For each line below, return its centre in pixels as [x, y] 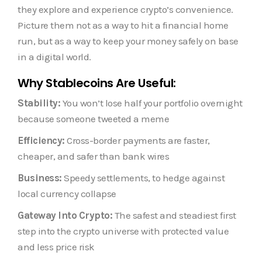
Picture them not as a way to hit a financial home [123, 25]
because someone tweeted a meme [93, 118]
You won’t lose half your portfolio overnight [151, 103]
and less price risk [56, 247]
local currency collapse [67, 193]
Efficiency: [41, 140]
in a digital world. [54, 56]
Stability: [39, 103]
